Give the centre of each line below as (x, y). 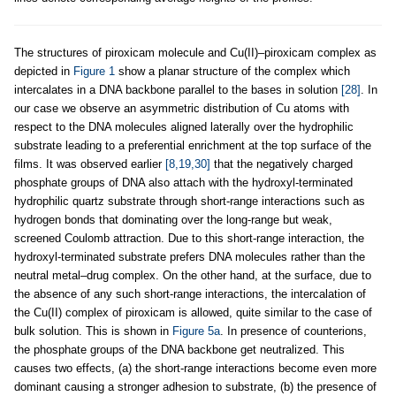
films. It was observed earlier (90, 164)
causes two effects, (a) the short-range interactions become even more (195, 368)
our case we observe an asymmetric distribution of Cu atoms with (182, 108)
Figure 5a (196, 331)
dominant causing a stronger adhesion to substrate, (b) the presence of (195, 386)
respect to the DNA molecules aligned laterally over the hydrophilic (184, 126)
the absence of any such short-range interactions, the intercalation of (190, 293)
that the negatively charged (282, 164)
